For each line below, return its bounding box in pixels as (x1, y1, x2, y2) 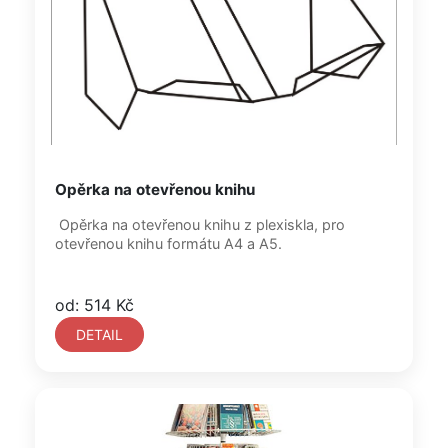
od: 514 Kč (55, 295, 134, 315)
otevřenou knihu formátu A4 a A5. (55, 235, 282, 252)
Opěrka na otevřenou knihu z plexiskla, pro (55, 216, 345, 233)
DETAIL (76, 326, 123, 343)
